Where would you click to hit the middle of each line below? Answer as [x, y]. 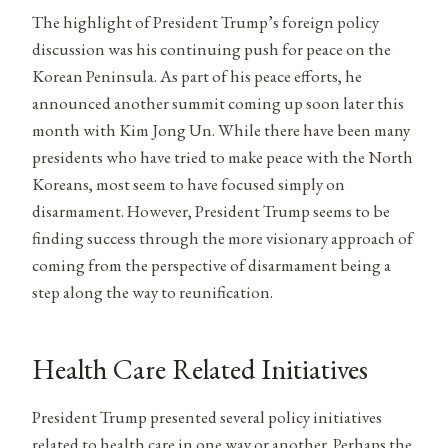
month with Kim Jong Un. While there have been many [221, 129]
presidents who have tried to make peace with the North [222, 156]
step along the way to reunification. [152, 291]
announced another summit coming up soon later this [218, 102]
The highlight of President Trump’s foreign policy [205, 21]
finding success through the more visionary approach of [222, 237]
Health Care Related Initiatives [200, 368]
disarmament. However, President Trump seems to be [211, 210]
